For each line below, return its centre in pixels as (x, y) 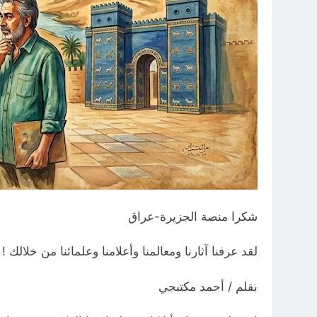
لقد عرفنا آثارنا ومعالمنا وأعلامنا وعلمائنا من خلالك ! (130, 251)
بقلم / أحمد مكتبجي (208, 286)
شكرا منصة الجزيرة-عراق (193, 216)
